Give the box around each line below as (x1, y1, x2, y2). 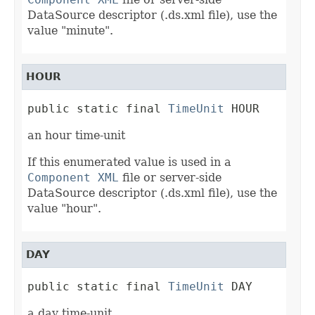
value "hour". (27, 202, 101, 216)
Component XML (27, 171, 119, 185)
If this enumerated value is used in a (27, 155, 231, 169)
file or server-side (119, 171, 221, 185)
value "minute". (27, 24, 113, 38)
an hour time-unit (27, 129, 125, 143)
